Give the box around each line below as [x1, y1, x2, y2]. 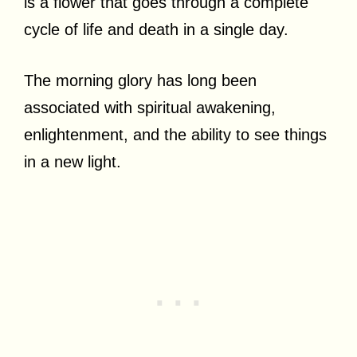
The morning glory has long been [24, 71, 257, 89]
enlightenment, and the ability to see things [24, 125, 327, 143]
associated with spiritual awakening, [24, 98, 276, 116]
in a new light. [24, 152, 121, 171]
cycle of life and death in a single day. [24, 20, 293, 38]
